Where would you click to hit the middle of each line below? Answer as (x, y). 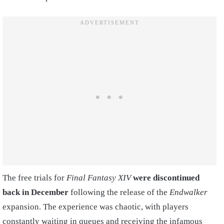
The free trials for (34, 178)
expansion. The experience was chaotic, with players (95, 207)
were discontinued (166, 178)
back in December (35, 192)
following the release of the (119, 192)
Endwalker (188, 192)
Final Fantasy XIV (99, 178)
